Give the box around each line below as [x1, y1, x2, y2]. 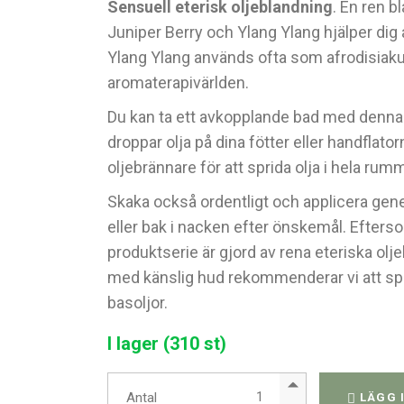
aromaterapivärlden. [107, 73, 250, 92]
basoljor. [107, 293, 169, 312]
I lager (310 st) [107, 333, 227, 354]
